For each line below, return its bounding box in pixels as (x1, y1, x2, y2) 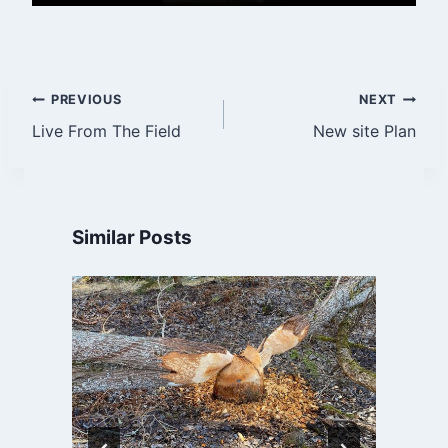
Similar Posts (72, 225, 192, 249)
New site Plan (313, 120, 416, 141)
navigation (31, 130, 174, 165)
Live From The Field (32, 120, 181, 141)
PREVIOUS (51, 91, 122, 107)
